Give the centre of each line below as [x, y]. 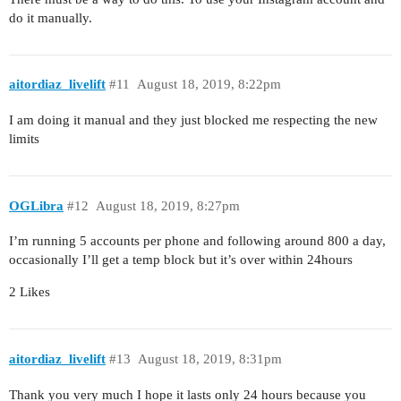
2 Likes [30, 292]
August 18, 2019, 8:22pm [209, 85]
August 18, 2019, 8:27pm [167, 205]
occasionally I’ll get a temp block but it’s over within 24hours [181, 260]
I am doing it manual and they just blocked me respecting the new [193, 120]
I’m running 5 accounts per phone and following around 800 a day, [197, 241]
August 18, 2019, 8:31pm [209, 358]
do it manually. [51, 17]
